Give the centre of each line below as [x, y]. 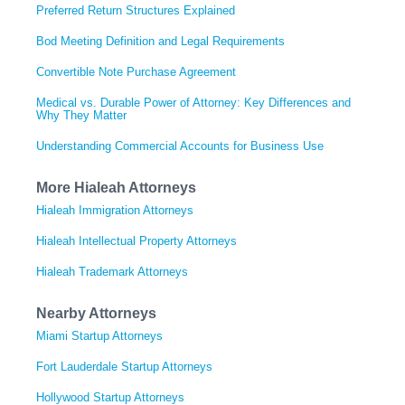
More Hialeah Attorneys [116, 187]
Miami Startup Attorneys [99, 335]
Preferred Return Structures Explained [136, 10]
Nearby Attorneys [96, 313]
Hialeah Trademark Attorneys [112, 271]
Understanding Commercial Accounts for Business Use [180, 146]
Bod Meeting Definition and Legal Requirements [160, 41]
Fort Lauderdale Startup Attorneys [124, 366]
